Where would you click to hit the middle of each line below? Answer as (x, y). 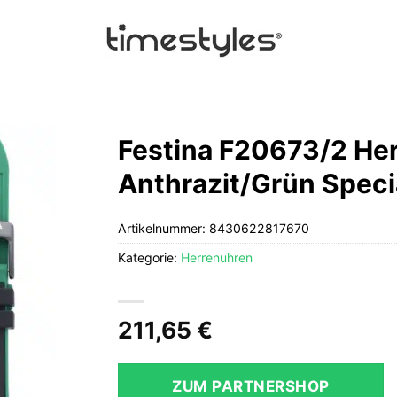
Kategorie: (150, 257)
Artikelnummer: (164, 228)
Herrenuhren (217, 257)
